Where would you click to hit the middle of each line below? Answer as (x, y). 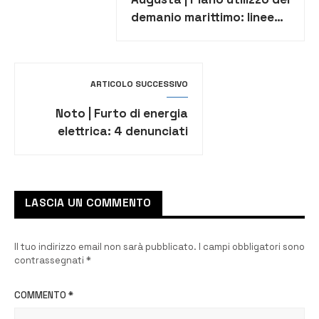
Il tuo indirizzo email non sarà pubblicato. (105, 247)
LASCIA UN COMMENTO (88, 203)
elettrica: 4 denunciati (123, 131)
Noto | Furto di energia (122, 114)
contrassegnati (50, 261)
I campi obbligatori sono (252, 247)
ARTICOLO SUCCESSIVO (140, 84)
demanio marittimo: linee (202, 17)
